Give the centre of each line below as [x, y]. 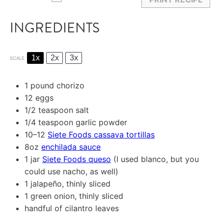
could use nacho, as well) [71, 172]
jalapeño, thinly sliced [69, 184]
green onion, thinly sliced [76, 196]
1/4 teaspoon [49, 123]
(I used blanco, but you [155, 159]
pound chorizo [56, 86]
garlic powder [100, 123]
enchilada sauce [71, 147]
